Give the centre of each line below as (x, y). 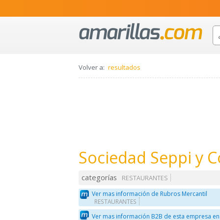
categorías (99, 178)
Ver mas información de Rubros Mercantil (150, 193)
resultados (124, 68)
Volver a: (92, 68)
